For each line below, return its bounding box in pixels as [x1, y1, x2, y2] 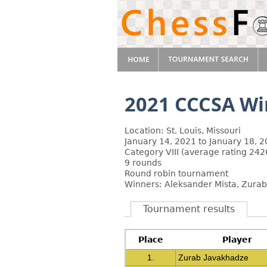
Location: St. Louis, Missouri [125, 126, 241, 135]
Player [222, 235, 252, 244]
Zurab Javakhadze [178, 253, 249, 262]
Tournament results [143, 203, 235, 215]
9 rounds [125, 158, 162, 167]
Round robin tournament [125, 169, 228, 178]
